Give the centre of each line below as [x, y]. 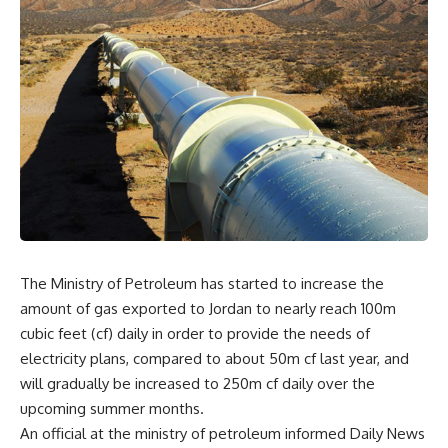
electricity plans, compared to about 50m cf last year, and [214, 358]
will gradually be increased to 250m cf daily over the [197, 383]
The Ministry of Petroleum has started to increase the [202, 283]
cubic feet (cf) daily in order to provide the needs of [195, 333]
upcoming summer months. [112, 408]
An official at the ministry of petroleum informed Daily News [222, 433]
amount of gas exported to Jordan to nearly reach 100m [208, 308]
